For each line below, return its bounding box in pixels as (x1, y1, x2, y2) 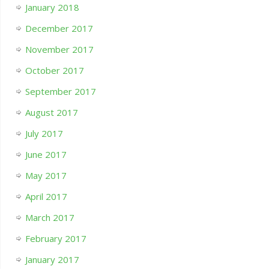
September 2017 (25, 85, 96, 98)
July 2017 (25, 127, 63, 140)
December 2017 (25, 22, 93, 35)
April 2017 (25, 190, 67, 203)
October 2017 (25, 64, 84, 77)
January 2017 (25, 253, 79, 266)
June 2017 (25, 148, 67, 161)
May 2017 (25, 169, 67, 182)
